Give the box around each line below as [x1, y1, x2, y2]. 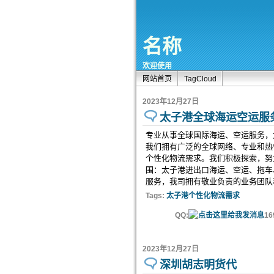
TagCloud [184, 75, 217, 83]
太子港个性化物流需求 [166, 191, 240, 200]
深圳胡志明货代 [160, 259, 237, 271]
